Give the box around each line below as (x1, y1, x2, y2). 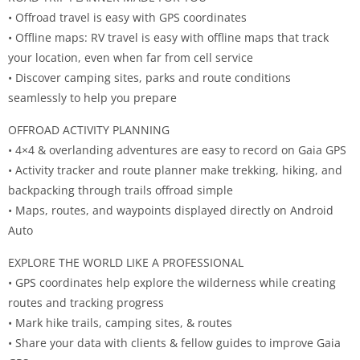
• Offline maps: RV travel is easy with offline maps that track (8, 29, 329, 45)
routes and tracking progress (8, 294, 164, 310)
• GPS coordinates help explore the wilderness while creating (8, 274, 336, 290)
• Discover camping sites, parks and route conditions (8, 69, 291, 85)
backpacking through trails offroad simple (8, 182, 233, 198)
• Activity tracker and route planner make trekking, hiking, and (8, 162, 342, 178)
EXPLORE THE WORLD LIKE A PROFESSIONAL (8, 254, 243, 270)
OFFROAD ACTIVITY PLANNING (8, 121, 170, 137)
